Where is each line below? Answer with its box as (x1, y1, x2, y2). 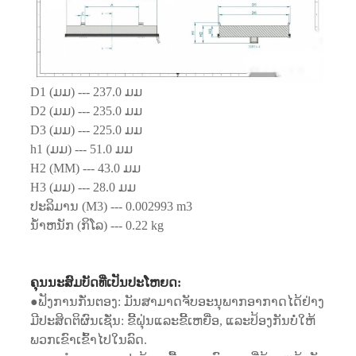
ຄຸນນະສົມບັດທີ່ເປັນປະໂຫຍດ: (29, 275, 181, 289)
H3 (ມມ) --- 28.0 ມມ (29, 180, 139, 194)
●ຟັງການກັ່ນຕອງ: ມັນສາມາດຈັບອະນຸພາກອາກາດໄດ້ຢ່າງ (29, 294, 324, 308)
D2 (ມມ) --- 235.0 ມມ (29, 103, 142, 118)
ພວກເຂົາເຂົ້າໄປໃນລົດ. (29, 332, 147, 346)
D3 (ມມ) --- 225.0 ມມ (29, 122, 142, 137)
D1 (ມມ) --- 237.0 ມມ (29, 84, 145, 99)
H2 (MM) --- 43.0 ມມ (29, 161, 141, 175)
